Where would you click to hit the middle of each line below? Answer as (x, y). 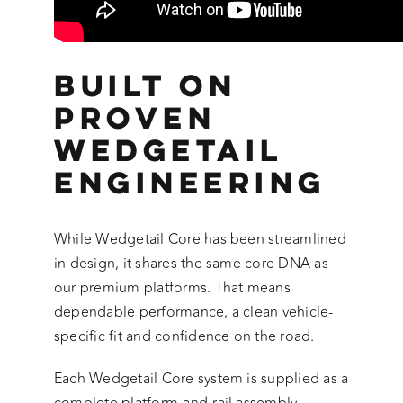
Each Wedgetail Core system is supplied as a (201, 379)
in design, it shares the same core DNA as (191, 264)
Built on (145, 85)
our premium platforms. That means (172, 288)
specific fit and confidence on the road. (184, 337)
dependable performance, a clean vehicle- (193, 313)
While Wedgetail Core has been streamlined (200, 240)
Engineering (190, 182)
